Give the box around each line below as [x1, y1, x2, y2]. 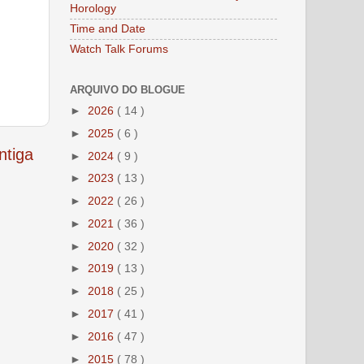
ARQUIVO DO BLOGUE [70, 83, 185, 96]
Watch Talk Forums [70, 42, 168, 56]
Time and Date [70, 22, 145, 36]
